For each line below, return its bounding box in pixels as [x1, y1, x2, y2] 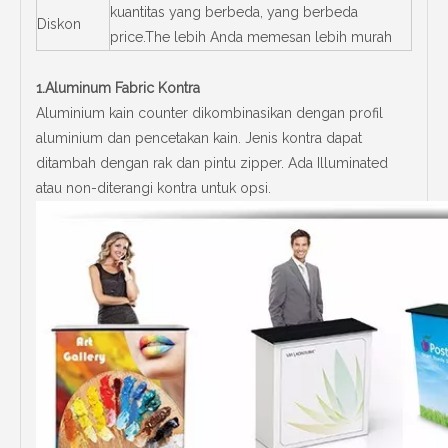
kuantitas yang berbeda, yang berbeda [110, 4, 358, 20]
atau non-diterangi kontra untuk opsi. [36, 180, 271, 196]
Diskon [37, 16, 81, 32]
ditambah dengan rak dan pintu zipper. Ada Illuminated [36, 155, 388, 171]
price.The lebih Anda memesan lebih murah [110, 29, 392, 45]
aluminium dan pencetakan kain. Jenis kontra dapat [36, 130, 362, 146]
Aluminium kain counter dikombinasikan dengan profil [36, 105, 383, 121]
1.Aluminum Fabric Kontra [36, 80, 200, 96]
